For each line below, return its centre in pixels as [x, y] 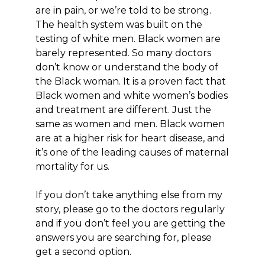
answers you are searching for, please [124, 237]
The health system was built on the [119, 25]
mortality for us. [72, 167]
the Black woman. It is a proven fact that [131, 81]
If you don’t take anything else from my [129, 195]
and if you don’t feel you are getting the [130, 223]
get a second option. [83, 252]
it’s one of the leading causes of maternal [132, 152]
